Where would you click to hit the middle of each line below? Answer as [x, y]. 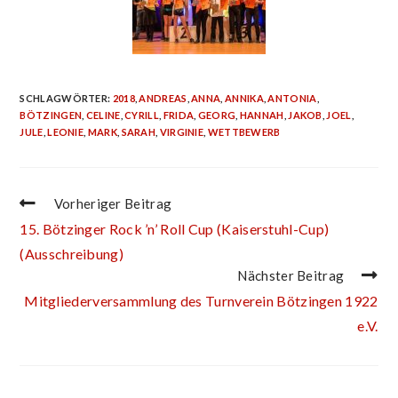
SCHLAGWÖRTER [64, 98]
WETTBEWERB [244, 131]
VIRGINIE [182, 131]
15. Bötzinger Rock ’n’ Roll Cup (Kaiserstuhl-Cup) [175, 228]
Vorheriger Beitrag [113, 203]
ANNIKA [244, 98]
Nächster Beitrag [291, 275]
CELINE [103, 115]
